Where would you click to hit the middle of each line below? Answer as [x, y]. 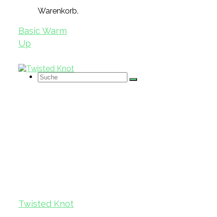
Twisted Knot [46, 204]
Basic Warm [43, 31]
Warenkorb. [58, 11]
